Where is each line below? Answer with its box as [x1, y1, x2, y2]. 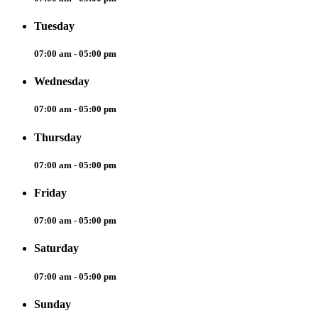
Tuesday [34, 19, 75, 32]
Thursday [34, 131, 82, 143]
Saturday [34, 242, 79, 255]
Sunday [34, 297, 71, 310]
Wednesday [34, 75, 89, 88]
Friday [34, 187, 67, 199]
